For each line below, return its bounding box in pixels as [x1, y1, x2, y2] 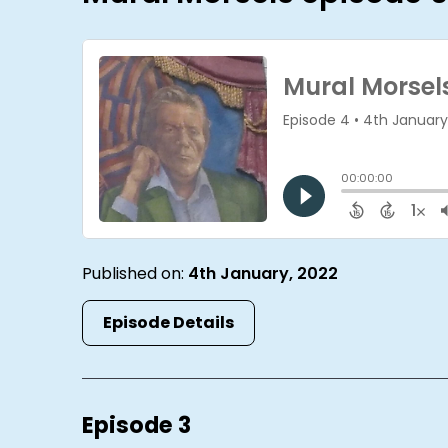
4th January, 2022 [188, 261, 339, 285]
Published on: [82, 261, 189, 285]
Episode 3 [82, 409, 192, 442]
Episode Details [103, 310, 235, 334]
